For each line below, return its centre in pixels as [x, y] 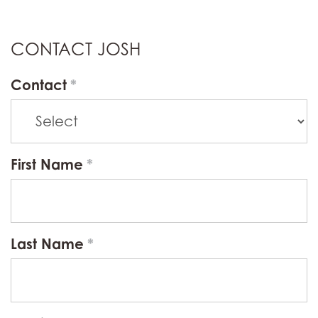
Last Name [47, 244]
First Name [47, 164]
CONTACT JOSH [76, 49]
